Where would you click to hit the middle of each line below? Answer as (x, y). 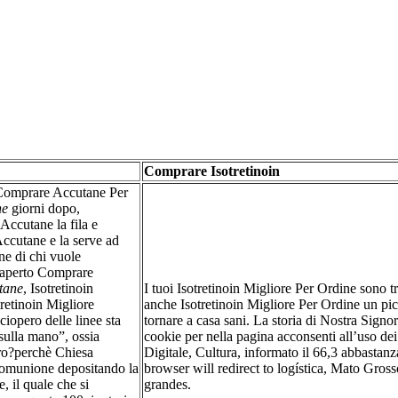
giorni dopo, (44, 208)
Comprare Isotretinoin (212, 171)
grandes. (167, 384)
